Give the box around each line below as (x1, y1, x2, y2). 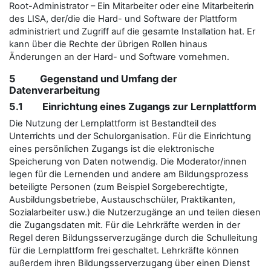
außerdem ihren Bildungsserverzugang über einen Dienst (9, 257, 250, 269)
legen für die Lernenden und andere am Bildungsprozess (9, 168, 249, 180)
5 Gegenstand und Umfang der (9, 72, 177, 85)
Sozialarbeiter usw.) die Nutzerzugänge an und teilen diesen (9, 206, 261, 218)
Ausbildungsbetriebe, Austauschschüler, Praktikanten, (9, 194, 235, 205)
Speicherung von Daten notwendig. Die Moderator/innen (9, 155, 247, 167)
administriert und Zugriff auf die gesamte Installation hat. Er (9, 25, 255, 37)
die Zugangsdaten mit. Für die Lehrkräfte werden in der (9, 219, 240, 230)
